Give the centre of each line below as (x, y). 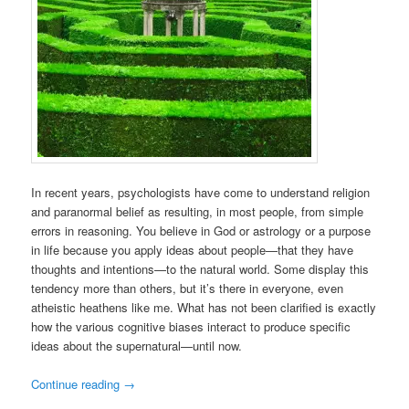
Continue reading (78, 384)
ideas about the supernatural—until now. (137, 346)
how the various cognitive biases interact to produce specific (191, 327)
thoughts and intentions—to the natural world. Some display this (200, 269)
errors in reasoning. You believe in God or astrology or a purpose (201, 231)
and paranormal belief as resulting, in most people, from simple (198, 212)
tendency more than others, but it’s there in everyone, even (188, 288)
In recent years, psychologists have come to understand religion (201, 193)
